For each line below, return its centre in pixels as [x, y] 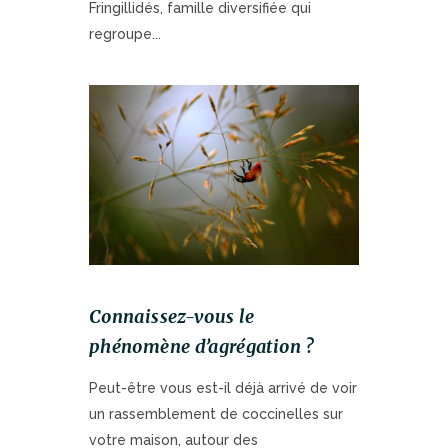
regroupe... [125, 33]
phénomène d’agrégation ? [201, 346]
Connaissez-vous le [172, 316]
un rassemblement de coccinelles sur [216, 413]
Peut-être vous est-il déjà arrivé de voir [223, 387]
